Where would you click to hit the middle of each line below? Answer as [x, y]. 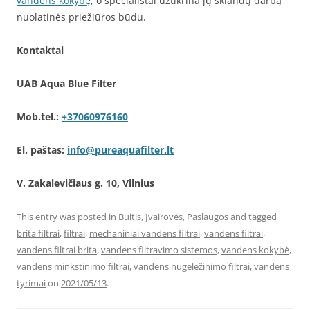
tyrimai [31, 283]
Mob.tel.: [38, 117]
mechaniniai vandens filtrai [145, 233]
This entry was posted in [67, 217]
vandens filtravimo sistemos [159, 250]
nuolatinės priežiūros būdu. [81, 17]
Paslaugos [208, 217]
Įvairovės [164, 217]
